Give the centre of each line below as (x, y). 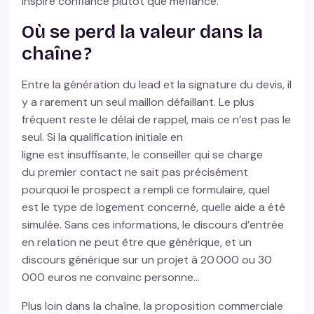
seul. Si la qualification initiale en (103, 137)
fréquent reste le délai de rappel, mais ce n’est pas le (157, 120)
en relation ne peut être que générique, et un (137, 243)
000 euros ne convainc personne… (112, 278)
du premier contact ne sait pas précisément (135, 172)
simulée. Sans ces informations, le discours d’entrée (153, 225)
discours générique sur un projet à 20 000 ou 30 (147, 260)
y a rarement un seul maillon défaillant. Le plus (138, 102)
